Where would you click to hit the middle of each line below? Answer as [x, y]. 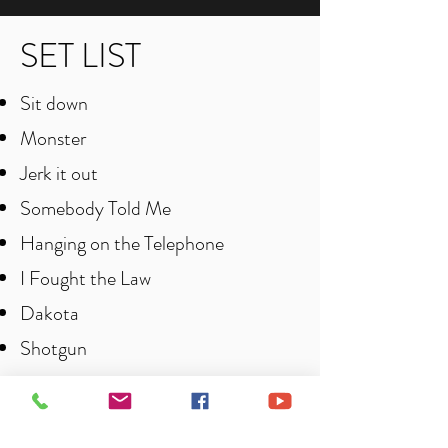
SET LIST [80, 55]
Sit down [54, 103]
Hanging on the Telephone [122, 243]
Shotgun [55, 348]
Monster [55, 138]
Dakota [49, 313]
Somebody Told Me [97, 208]
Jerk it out [59, 173]
